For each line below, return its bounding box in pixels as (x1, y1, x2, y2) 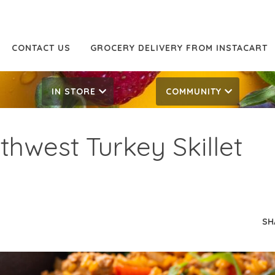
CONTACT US (12, 42, 71, 54)
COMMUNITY (165, 86, 222, 97)
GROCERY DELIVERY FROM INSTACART (90, 42, 268, 54)
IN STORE (52, 86, 96, 97)
